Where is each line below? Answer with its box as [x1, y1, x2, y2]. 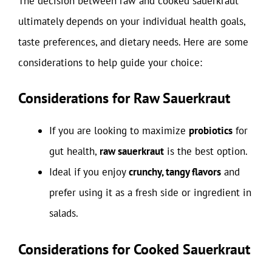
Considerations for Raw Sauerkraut [18, 89, 230, 107]
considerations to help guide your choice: [18, 55, 202, 69]
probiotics [189, 124, 233, 137]
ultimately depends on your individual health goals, [18, 14, 245, 28]
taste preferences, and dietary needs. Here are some [18, 35, 248, 49]
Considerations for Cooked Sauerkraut [18, 239, 250, 259]
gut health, [49, 144, 100, 158]
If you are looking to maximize [49, 124, 189, 137]
